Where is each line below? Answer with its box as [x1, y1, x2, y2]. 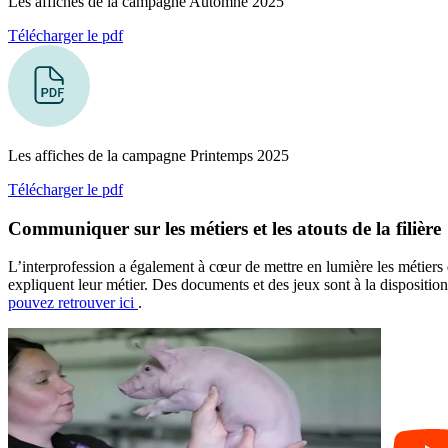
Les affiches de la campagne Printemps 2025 [8, 147, 289, 165]
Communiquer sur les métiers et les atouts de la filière [8, 217, 441, 239]
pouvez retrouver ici [8, 294, 138, 312]
